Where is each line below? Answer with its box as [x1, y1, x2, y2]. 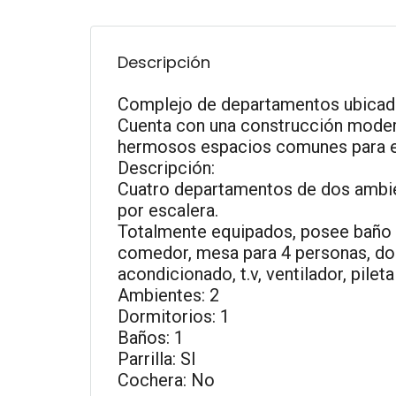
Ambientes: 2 [118, 285, 219, 306]
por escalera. [118, 200, 218, 221]
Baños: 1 [118, 327, 184, 348]
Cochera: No [118, 369, 215, 391]
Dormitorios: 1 [118, 306, 230, 327]
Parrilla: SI [118, 348, 196, 369]
